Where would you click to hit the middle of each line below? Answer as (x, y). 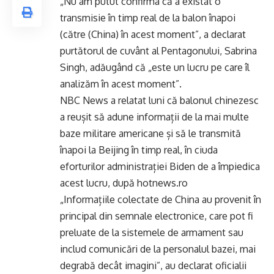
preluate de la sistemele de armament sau (152, 232)
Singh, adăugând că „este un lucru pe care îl (155, 67)
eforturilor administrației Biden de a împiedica (160, 166)
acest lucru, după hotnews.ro (124, 183)
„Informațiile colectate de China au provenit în (161, 199)
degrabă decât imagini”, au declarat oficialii (153, 265)
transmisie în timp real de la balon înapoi (148, 18)
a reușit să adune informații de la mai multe (154, 117)
